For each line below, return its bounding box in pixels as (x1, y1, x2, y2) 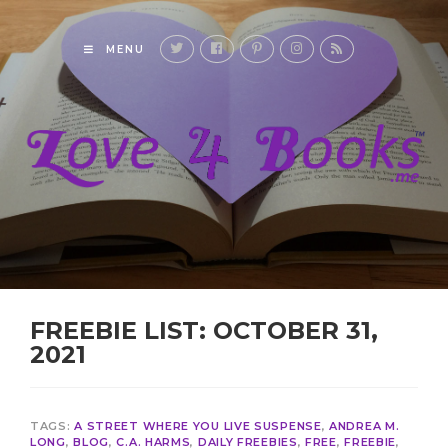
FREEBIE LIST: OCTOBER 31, (30, 316, 378, 346)
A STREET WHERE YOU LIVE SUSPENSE (74, 419, 322, 434)
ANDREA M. (329, 419, 400, 434)
